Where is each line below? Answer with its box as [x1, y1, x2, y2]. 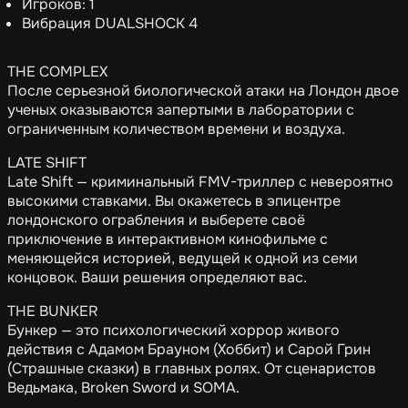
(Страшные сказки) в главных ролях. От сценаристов [7, 359, 376, 378]
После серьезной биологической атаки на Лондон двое [7, 81, 399, 100]
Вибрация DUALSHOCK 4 [22, 14, 198, 33]
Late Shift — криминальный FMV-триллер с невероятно [7, 172, 393, 191]
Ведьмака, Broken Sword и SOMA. [7, 378, 240, 397]
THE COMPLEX [7, 62, 107, 81]
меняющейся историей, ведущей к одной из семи [7, 249, 358, 268]
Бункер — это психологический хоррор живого [7, 321, 340, 340]
